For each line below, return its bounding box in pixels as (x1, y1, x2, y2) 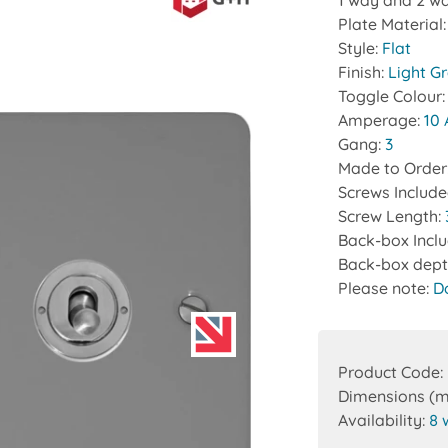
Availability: (338, 410, 430, 430)
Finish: (338, 62, 389, 82)
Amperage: (338, 110, 425, 130)
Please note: (338, 278, 434, 298)
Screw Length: (338, 206, 446, 226)
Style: (338, 38, 383, 58)
